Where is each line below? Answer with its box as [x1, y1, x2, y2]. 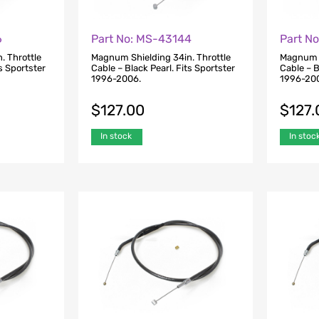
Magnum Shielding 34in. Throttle [90, 52, 231, 63]
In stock [100, 130, 132, 141]
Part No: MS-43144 [90, 31, 192, 46]
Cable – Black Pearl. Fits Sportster [90, 63, 235, 74]
